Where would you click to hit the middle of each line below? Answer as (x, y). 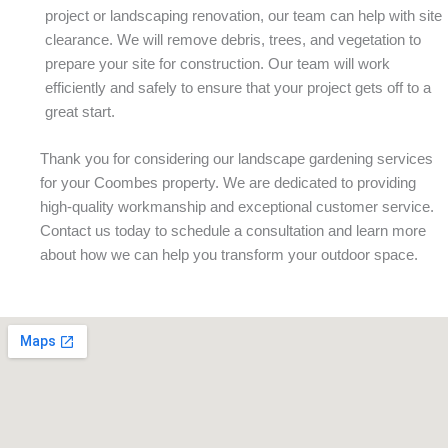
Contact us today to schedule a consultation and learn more (233, 230)
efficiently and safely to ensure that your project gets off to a (238, 88)
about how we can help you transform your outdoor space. (229, 254)
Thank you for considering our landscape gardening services (236, 158)
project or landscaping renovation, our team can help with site (243, 16)
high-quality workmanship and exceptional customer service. (237, 206)
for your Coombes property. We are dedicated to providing (228, 182)
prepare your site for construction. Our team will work (217, 64)
